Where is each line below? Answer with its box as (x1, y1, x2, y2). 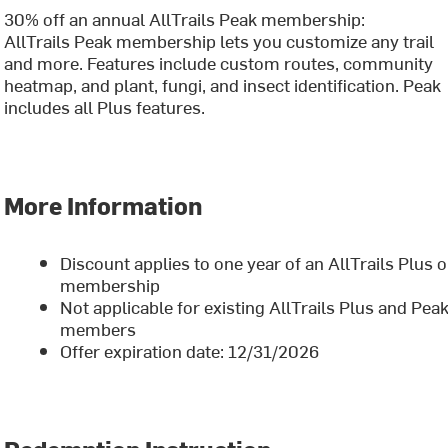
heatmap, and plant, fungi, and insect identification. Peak (4, 72, 442, 97)
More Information (4, 189, 203, 221)
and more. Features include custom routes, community (4, 50, 434, 75)
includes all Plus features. (4, 94, 206, 119)
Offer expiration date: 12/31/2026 (60, 338, 320, 363)
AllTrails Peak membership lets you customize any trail (4, 28, 435, 53)
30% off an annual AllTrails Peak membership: (4, 6, 366, 31)
